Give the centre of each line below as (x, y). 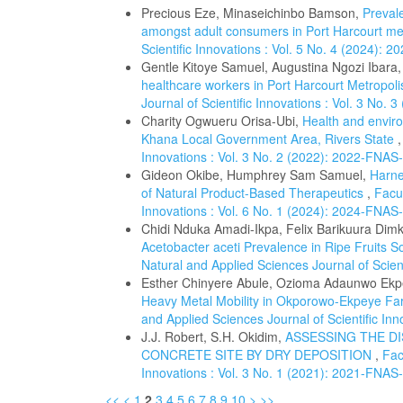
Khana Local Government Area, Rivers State (269, 139)
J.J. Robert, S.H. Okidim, (213, 336)
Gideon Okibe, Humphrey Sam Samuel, (255, 175)
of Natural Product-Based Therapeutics (254, 193)
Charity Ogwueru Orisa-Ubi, (222, 121)
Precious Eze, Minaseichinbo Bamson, (252, 13)
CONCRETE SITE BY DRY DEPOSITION (258, 354)
